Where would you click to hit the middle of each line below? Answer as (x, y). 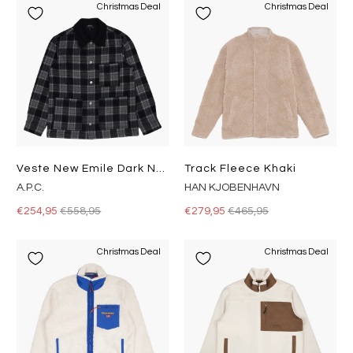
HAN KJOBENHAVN (232, 187)
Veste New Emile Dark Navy (161, 168)
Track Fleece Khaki (240, 168)
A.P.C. (31, 187)
